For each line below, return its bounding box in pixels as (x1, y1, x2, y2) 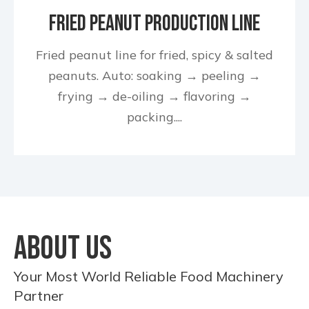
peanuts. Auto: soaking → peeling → (48, 68, 261, 83)
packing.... (127, 109, 182, 125)
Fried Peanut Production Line (49, 10, 260, 37)
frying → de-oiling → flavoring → (58, 88, 251, 104)
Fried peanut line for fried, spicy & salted (36, 47, 273, 63)
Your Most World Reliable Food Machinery (14, 268, 283, 285)
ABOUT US (14, 229, 112, 268)
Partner (14, 287, 63, 304)
